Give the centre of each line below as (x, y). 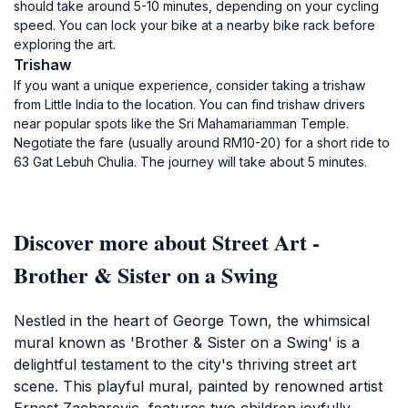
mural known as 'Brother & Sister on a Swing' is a (187, 342)
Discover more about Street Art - (167, 242)
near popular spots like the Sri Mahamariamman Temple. (181, 123)
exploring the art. (65, 44)
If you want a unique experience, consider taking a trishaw (189, 85)
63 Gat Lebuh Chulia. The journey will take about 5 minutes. (190, 162)
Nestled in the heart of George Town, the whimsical (192, 321)
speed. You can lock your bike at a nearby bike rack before (194, 25)
